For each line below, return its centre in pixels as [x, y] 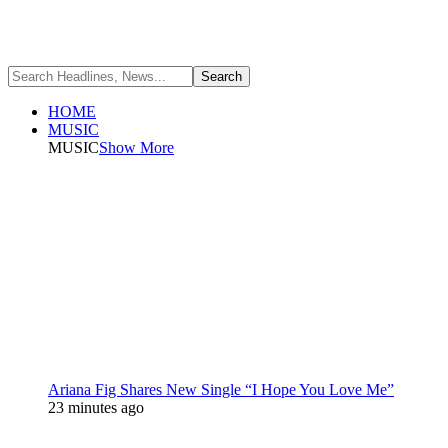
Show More [136, 147]
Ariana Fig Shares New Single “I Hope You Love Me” [221, 389]
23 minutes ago [96, 407]
